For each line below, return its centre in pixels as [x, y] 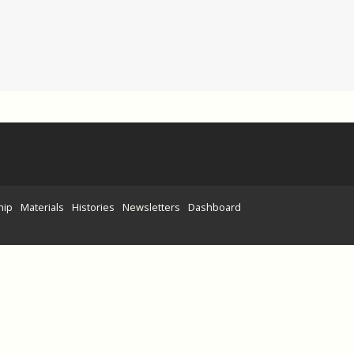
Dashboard [215, 207]
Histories [93, 207]
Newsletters [151, 207]
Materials [42, 207]
